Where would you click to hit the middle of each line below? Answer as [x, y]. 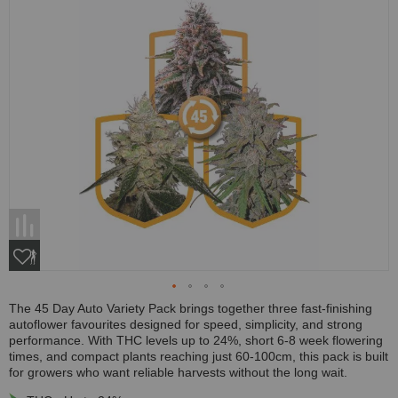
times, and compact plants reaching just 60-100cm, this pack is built [199, 357]
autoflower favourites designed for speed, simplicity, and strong [186, 325]
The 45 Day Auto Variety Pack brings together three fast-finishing [191, 309]
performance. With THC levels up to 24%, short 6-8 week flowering [196, 341]
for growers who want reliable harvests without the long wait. [178, 373]
